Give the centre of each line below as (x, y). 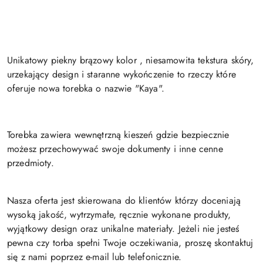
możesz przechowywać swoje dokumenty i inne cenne (115, 149)
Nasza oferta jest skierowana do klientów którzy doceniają (124, 200)
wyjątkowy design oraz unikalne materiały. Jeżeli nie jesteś (123, 229)
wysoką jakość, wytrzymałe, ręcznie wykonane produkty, (119, 215)
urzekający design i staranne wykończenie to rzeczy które (122, 74)
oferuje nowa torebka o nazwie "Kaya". (86, 88)
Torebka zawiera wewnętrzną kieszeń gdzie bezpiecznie (118, 135)
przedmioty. (31, 163)
